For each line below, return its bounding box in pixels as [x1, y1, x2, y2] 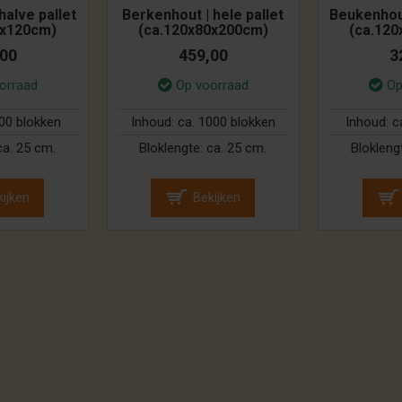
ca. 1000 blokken [177, 114, 275, 131]
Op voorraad [175, 77, 249, 94]
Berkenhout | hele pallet [122, 6, 284, 24]
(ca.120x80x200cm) [137, 22, 268, 39]
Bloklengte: [139, 140, 207, 157]
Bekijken [193, 190, 241, 205]
